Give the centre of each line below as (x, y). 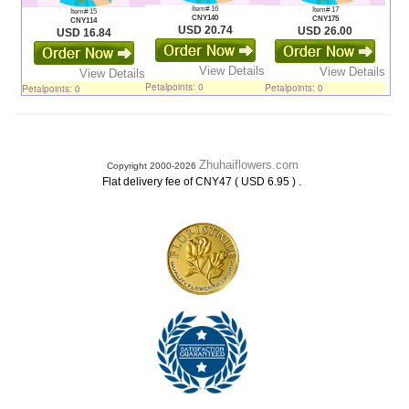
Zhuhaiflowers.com (248, 165)
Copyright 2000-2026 (152, 166)
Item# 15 (84, 12)
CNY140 (205, 17)
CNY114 (84, 21)
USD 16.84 (84, 33)
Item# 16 (205, 8)
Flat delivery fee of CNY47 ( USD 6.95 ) (200, 182)
